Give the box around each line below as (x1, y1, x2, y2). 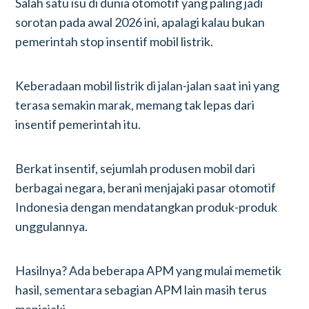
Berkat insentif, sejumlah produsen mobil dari (15, 161, 256, 176)
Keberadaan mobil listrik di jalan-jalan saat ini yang (15, 78, 280, 93)
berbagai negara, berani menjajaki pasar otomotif (15, 180, 277, 195)
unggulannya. (15, 219, 88, 234)
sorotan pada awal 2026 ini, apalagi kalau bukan (15, 14, 266, 30)
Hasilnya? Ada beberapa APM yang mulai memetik (15, 263, 282, 278)
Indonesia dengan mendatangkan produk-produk (15, 199, 278, 215)
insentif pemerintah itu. (15, 117, 141, 132)
